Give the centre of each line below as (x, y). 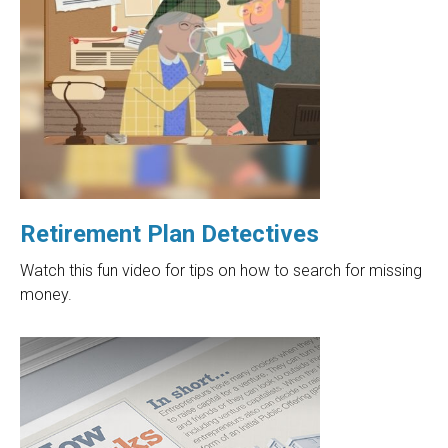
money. (46, 294)
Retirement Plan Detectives (169, 233)
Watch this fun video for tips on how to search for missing (221, 270)
